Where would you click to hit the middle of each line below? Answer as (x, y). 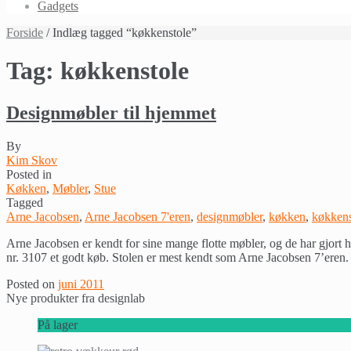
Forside (25, 33)
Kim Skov (32, 160)
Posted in (29, 174)
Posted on (32, 284)
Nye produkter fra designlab (76, 298)
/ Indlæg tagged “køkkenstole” (120, 33)
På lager (58, 324)
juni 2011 (81, 284)
